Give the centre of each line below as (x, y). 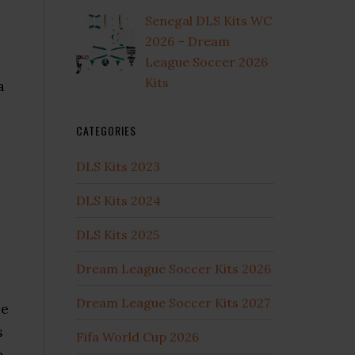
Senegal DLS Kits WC (208, 20)
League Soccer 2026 (206, 61)
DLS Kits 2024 (118, 200)
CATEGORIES (106, 130)
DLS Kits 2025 (118, 234)
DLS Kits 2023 (118, 166)
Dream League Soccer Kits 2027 (173, 302)
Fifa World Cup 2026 (137, 336)
